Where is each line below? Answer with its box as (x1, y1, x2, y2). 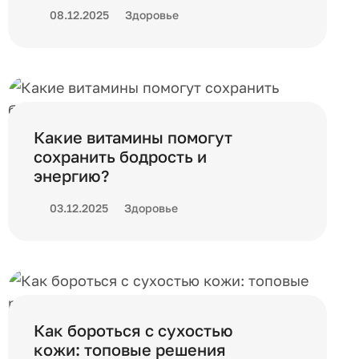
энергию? (34, 166, 109, 185)
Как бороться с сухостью (34, 321, 233, 340)
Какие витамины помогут (34, 127, 232, 147)
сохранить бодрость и (34, 147, 207, 166)
